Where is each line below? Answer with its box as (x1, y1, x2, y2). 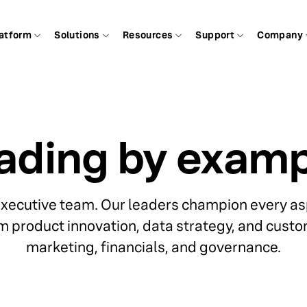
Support (195, 28, 235, 41)
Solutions (54, 28, 100, 41)
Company (257, 28, 304, 41)
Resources (122, 28, 173, 41)
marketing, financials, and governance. (26, 238, 281, 256)
